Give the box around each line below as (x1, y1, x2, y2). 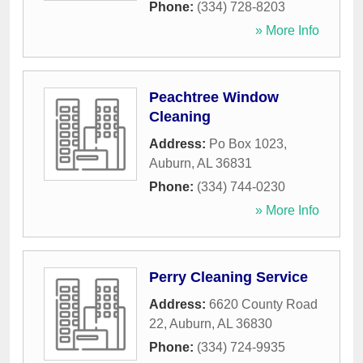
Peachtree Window (149, 89, 279, 106)
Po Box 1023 (209, 137, 284, 152)
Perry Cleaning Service (149, 269, 308, 286)
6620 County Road (209, 297, 318, 312)
